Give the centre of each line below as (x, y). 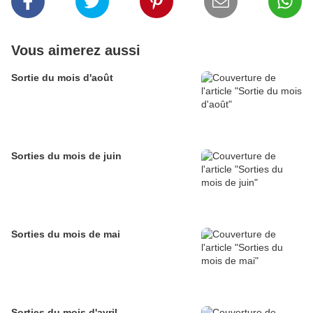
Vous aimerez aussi (76, 51)
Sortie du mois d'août (62, 78)
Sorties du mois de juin (66, 156)
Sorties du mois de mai (66, 234)
